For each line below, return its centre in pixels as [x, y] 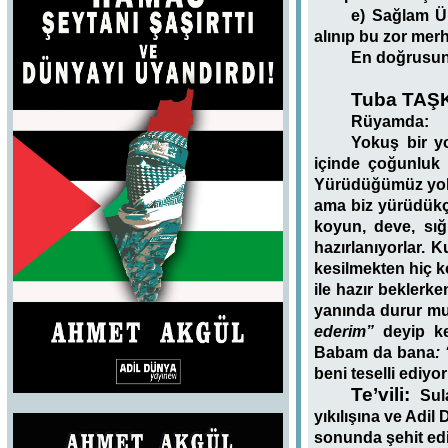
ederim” [343, 331]
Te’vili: [381, 394]
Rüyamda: [390, 121]
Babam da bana [374, 352]
